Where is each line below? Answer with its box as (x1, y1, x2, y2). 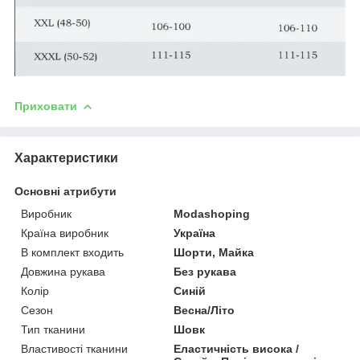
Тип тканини (21, 322, 85, 336)
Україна (174, 226, 216, 239)
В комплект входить (21, 245, 124, 259)
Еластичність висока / (174, 342, 300, 355)
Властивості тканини (21, 342, 128, 355)
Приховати (14, 99, 77, 112)
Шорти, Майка (174, 245, 255, 259)
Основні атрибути (14, 184, 117, 198)
